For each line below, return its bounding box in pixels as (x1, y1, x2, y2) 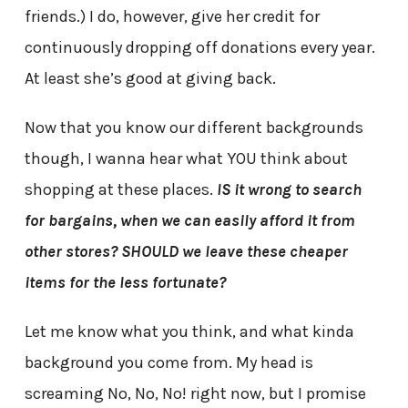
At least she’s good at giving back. (24, 68, 276, 89)
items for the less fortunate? (24, 272, 226, 293)
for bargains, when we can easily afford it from (24, 210, 355, 231)
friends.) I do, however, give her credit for (24, 6, 320, 27)
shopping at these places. (24, 179, 217, 200)
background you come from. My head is (24, 352, 313, 373)
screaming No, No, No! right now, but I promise (24, 383, 366, 404)
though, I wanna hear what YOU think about (24, 148, 348, 169)
